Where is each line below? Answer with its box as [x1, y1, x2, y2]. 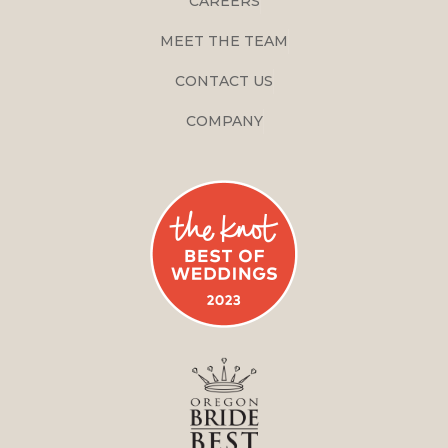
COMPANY [185, 112, 263, 130]
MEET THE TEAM [160, 32, 288, 50]
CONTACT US [175, 72, 273, 90]
